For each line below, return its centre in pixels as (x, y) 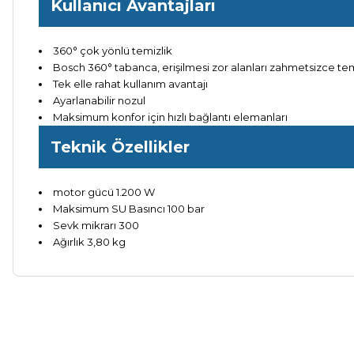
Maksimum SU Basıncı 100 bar (129, 209)
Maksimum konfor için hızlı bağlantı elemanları (170, 117)
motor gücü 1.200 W (104, 192)
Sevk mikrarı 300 (96, 226)
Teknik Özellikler (120, 147)
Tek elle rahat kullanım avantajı (130, 84)
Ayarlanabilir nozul (99, 101)
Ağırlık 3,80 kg (89, 242)
